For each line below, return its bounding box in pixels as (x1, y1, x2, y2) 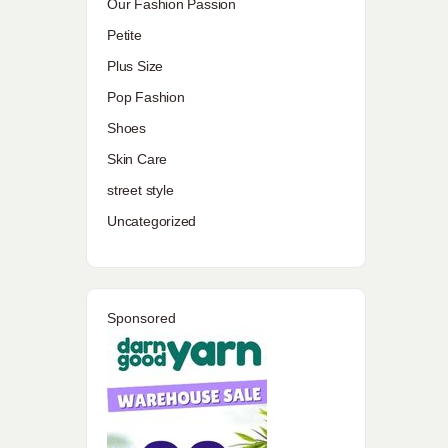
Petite (107, 27, 142, 43)
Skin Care (107, 151, 168, 167)
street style (107, 182, 174, 198)
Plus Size (107, 58, 164, 74)
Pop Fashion (107, 89, 185, 105)
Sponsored (107, 310, 176, 326)
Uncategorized (107, 213, 197, 229)
